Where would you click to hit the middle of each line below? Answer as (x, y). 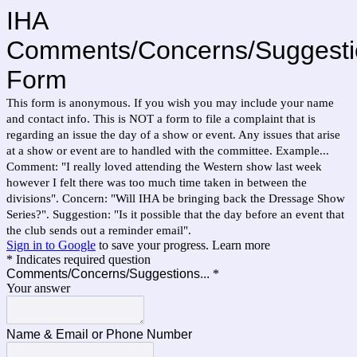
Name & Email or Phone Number (99, 334)
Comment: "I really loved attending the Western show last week (164, 167)
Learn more (241, 245)
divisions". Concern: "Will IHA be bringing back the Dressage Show (176, 198)
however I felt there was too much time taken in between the (157, 182)
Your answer (38, 288)
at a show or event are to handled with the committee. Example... (168, 151)
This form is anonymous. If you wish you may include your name (170, 103)
